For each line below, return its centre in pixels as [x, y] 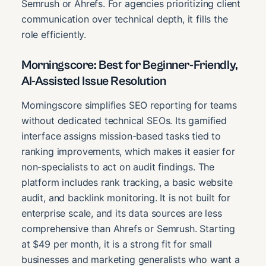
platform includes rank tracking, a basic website [127, 182]
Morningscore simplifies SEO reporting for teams [129, 105]
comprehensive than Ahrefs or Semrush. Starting [128, 228]
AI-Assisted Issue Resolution [94, 82]
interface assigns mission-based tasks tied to [121, 136]
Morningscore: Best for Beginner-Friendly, [130, 66]
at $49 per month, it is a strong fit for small [117, 244]
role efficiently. [54, 34]
